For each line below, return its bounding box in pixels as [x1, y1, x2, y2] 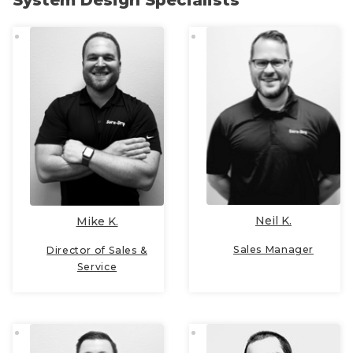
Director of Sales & [46, 243, 147, 256]
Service [76, 260, 117, 273]
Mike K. [76, 214, 118, 229]
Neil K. [255, 214, 292, 229]
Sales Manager [233, 243, 314, 256]
